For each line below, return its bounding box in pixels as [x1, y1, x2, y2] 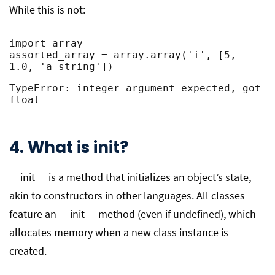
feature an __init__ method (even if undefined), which [9, 207, 256, 221]
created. [9, 244, 47, 258]
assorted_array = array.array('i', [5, [9, 49, 236, 61]
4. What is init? [9, 136, 128, 158]
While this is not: [9, 2, 85, 17]
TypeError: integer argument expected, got [9, 82, 261, 94]
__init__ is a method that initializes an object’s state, [9, 170, 251, 184]
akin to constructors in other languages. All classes [9, 188, 245, 203]
